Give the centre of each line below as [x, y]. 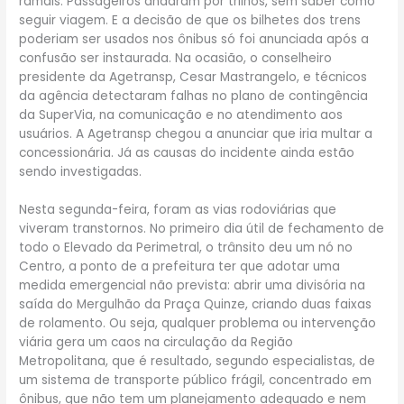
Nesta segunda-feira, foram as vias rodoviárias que [178, 210]
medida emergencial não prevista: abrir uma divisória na [193, 286]
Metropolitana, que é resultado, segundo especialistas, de [197, 362]
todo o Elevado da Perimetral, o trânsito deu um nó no [186, 248]
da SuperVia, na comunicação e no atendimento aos [181, 115]
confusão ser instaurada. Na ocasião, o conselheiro [176, 58]
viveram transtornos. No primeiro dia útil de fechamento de [202, 229]
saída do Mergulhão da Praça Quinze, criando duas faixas [196, 305]
